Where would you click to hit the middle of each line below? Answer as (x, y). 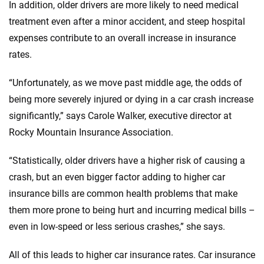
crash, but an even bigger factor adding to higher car (117, 177)
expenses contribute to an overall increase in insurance (122, 38)
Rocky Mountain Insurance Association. (91, 132)
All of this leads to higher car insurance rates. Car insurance (132, 255)
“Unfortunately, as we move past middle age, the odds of (126, 83)
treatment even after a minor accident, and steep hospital (127, 22)
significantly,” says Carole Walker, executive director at (120, 116)
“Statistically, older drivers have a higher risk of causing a (127, 161)
